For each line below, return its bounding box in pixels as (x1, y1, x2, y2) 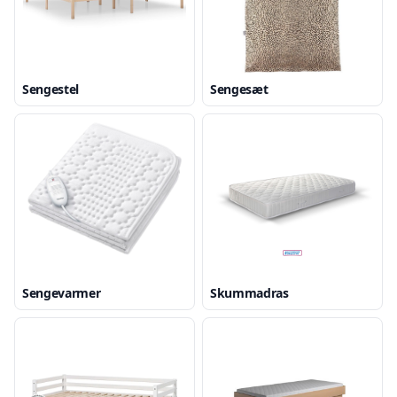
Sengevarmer (22, 284, 101, 301)
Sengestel (22, 81, 79, 97)
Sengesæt (210, 81, 269, 97)
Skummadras (210, 284, 289, 301)
